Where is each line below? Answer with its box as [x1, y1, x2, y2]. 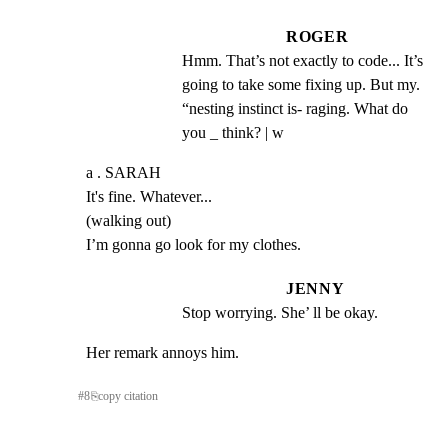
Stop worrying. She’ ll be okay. [182, 303, 378, 321]
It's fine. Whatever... [86, 187, 212, 205]
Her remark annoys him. [86, 343, 239, 361]
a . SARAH [86, 163, 161, 181]
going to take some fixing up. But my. [182, 75, 420, 93]
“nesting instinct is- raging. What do [182, 99, 408, 117]
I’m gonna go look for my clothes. [86, 235, 301, 253]
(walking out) [86, 211, 171, 229]
